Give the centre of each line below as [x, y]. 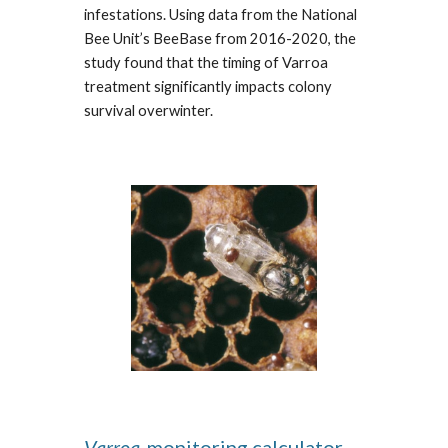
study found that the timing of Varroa [206, 63]
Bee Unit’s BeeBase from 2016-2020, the [220, 39]
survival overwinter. [152, 111]
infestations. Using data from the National [221, 15]
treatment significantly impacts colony [208, 87]
